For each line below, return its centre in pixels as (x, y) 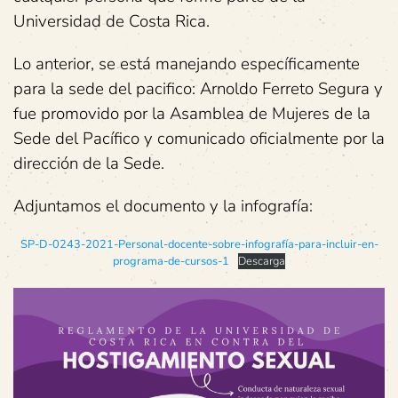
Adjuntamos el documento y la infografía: (163, 206)
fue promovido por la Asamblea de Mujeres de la (192, 113)
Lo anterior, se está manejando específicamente (187, 64)
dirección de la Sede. (89, 163)
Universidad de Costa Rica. (111, 21)
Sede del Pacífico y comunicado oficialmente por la (199, 138)
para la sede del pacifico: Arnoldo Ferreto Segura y (198, 88)
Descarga (261, 261)
